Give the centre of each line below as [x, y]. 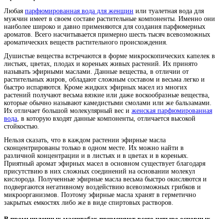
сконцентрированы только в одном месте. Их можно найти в [94, 148]
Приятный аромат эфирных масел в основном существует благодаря [105, 164]
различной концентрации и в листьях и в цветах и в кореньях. [96, 156]
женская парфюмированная [172, 111]
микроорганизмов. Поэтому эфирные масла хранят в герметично [100, 195]
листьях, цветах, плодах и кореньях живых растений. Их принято [101, 64]
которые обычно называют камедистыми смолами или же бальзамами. [108, 103]
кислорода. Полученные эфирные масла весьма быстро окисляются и [105, 179]
